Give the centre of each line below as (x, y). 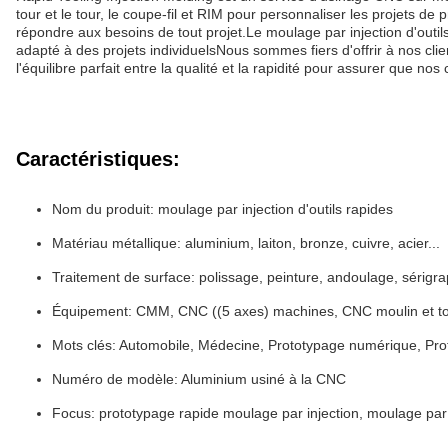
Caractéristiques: (98, 159)
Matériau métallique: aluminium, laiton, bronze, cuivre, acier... (246, 243)
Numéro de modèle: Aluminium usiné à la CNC (199, 379)
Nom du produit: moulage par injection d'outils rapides (222, 209)
